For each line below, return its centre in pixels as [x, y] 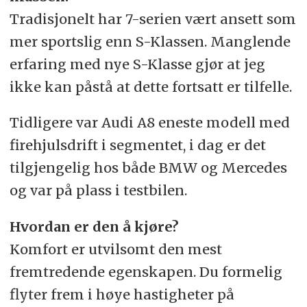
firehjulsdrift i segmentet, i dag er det [137, 145]
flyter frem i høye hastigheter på [122, 295]
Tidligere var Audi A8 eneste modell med [149, 123]
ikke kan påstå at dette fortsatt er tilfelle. [150, 86]
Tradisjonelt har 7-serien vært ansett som [152, 19]
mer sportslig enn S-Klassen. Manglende [150, 41]
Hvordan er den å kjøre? [94, 227]
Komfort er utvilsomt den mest [115, 249]
